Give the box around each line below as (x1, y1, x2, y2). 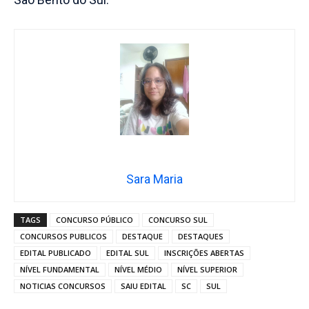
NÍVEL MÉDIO (114, 264, 162, 275)
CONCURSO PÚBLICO (56, 215, 133, 226)
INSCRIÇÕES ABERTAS (164, 248, 244, 259)
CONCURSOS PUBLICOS (20, 231, 107, 242)
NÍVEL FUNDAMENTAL (20, 264, 99, 275)
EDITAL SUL (106, 248, 149, 259)
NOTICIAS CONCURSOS (20, 281, 106, 292)
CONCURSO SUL (148, 215, 208, 226)
